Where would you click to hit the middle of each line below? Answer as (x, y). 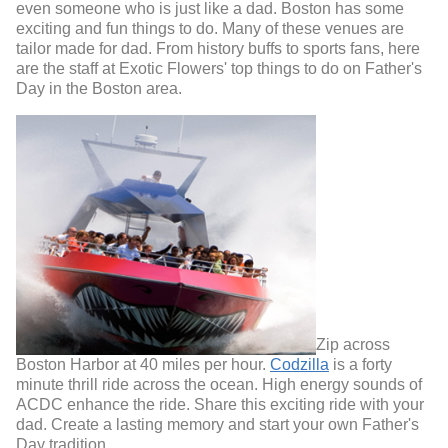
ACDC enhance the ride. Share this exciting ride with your (220, 404)
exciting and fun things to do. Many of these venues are (210, 28)
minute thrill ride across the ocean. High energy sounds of (219, 384)
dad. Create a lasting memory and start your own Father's (217, 424)
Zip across (353, 344)
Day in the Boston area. (99, 88)
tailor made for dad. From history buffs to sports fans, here (218, 48)
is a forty (360, 364)
